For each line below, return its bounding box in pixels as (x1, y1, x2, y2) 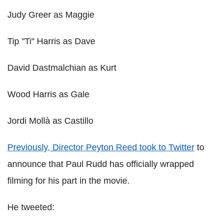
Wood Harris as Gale (7, 89, 89, 100)
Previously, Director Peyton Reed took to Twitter (7, 142, 194, 153)
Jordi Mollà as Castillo (7, 116, 93, 126)
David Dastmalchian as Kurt (7, 63, 116, 73)
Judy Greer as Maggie (7, 10, 94, 20)
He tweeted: (7, 202, 55, 213)
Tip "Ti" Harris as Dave (7, 36, 95, 47)
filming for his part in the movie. (7, 176, 130, 186)
